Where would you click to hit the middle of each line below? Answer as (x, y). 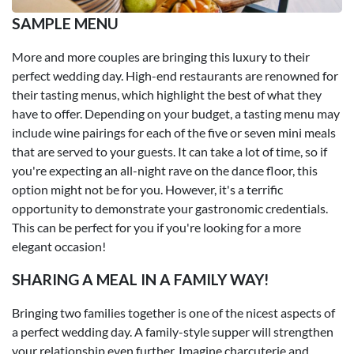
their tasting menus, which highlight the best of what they (167, 94)
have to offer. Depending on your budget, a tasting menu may (176, 113)
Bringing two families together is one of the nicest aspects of (173, 312)
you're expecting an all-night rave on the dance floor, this (165, 170)
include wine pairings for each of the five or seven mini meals (174, 132)
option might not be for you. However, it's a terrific (147, 189)
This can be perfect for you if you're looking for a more (156, 227)
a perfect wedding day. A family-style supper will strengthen (173, 331)
